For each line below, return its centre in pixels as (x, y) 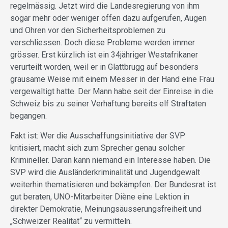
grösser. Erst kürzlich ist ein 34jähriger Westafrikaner (104, 55)
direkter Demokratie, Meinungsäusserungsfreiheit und (106, 209)
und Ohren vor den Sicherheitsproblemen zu (88, 31)
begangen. (28, 116)
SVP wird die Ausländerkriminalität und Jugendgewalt (105, 173)
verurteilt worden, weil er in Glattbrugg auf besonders (104, 67)
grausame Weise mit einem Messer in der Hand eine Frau (112, 79)
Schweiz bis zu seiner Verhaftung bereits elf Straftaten (108, 104)
